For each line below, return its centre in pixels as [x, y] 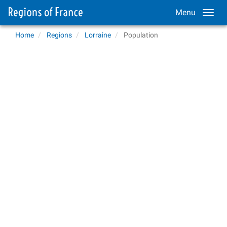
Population [141, 35]
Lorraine [98, 35]
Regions [59, 35]
